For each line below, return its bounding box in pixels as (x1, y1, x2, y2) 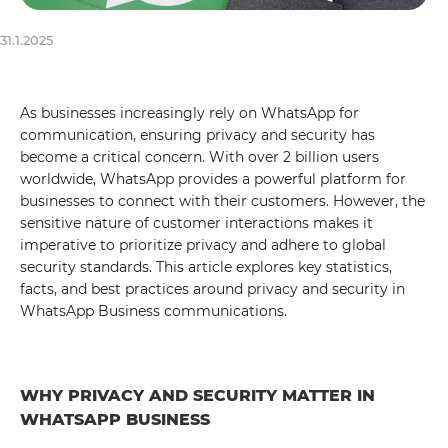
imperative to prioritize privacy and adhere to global (20, 236, 386, 254)
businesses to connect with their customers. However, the (20, 192, 425, 210)
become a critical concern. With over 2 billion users (20, 148, 379, 166)
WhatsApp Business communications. (20, 302, 287, 320)
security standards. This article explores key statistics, (20, 258, 392, 276)
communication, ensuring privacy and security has (20, 126, 375, 144)
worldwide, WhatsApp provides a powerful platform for (20, 170, 406, 188)
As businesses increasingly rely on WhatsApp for (20, 104, 359, 122)
